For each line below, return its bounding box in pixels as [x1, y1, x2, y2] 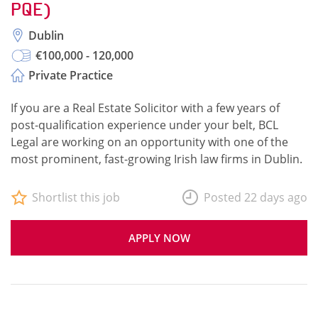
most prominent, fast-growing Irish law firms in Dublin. [11, 151, 302, 167]
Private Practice [28, 67, 113, 83]
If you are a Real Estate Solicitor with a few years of [11, 100, 280, 116]
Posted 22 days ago [204, 190, 307, 205]
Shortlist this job [32, 190, 120, 205]
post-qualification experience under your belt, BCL [11, 117, 278, 133]
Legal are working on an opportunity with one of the [11, 134, 288, 150]
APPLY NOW [128, 231, 190, 245]
